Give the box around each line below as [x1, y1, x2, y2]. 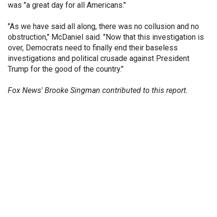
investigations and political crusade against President [8, 53, 189, 63]
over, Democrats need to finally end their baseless [8, 43, 178, 52]
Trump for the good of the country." [8, 64, 124, 74]
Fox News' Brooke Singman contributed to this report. [8, 85, 188, 95]
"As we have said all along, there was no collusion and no [8, 21, 199, 31]
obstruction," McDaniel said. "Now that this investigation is [8, 32, 204, 42]
